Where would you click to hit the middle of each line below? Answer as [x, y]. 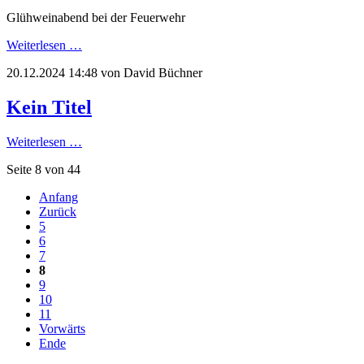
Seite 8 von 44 [43, 170]
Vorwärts [62, 329]
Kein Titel [49, 108]
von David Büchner [150, 73]
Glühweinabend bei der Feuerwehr [96, 18]
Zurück [58, 212]
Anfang [58, 197]
